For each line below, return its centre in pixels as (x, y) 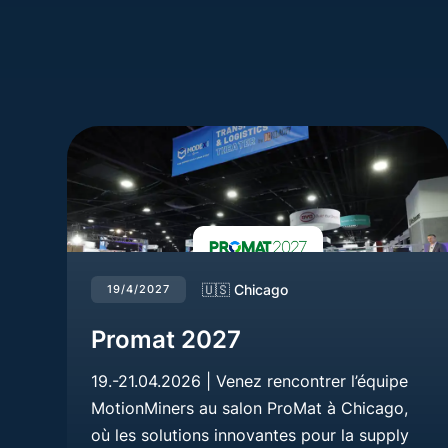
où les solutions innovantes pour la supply (250, 434)
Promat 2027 (166, 339)
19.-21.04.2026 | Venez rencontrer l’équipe (250, 380)
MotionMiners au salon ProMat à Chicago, (250, 407)
